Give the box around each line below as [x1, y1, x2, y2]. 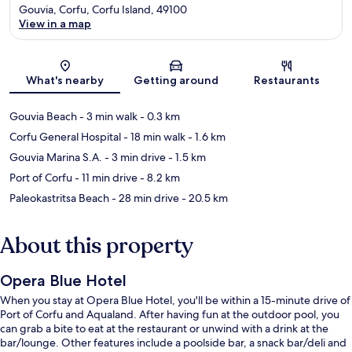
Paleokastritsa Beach [9, 190, 109, 205]
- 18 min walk [121, 129, 185, 144]
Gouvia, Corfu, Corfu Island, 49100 [19, 2, 187, 16]
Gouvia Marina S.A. [9, 149, 102, 164]
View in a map [19, 16, 91, 31]
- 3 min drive [102, 149, 166, 164]
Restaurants [254, 72, 321, 87]
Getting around [133, 72, 218, 87]
